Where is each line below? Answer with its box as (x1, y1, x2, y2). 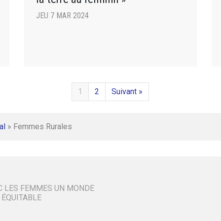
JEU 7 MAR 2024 (36, 10, 89, 20)
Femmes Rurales (13, 122, 72, 132)
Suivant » (111, 87, 143, 97)
